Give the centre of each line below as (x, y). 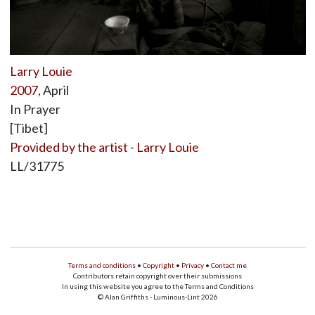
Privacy (193, 265)
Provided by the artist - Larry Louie (104, 147)
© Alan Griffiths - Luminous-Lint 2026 (157, 296)
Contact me (229, 265)
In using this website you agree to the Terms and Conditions (157, 286)
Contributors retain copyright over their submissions (157, 275)
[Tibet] (28, 128)
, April (53, 90)
